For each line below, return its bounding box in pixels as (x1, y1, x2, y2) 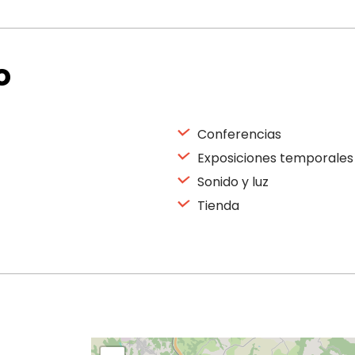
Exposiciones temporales (194, 149, 353, 167)
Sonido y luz (194, 173, 269, 191)
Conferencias (194, 125, 281, 143)
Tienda (194, 197, 239, 215)
